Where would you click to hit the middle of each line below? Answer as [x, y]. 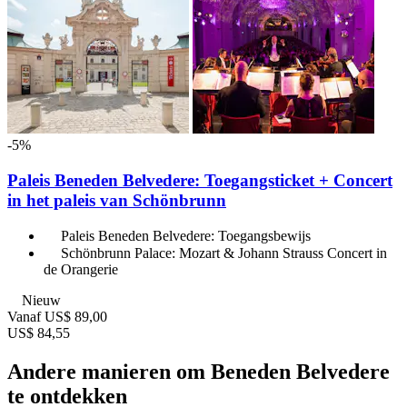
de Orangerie [81, 270]
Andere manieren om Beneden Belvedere [199, 372]
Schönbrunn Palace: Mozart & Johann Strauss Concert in [224, 253]
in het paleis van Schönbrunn [117, 200]
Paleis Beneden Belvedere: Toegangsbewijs [186, 236]
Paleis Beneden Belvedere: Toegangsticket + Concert [200, 180]
